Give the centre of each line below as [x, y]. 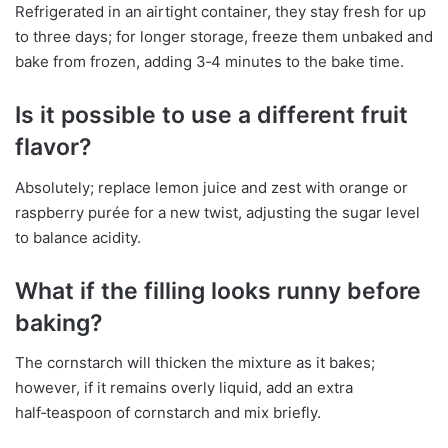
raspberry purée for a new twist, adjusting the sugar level [217, 212]
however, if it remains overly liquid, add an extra [184, 387]
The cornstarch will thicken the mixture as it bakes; [195, 362]
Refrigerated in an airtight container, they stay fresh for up [220, 11]
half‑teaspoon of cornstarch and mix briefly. [168, 412]
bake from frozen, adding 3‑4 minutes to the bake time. [209, 61]
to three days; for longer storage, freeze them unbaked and [224, 36]
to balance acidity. [78, 237]
